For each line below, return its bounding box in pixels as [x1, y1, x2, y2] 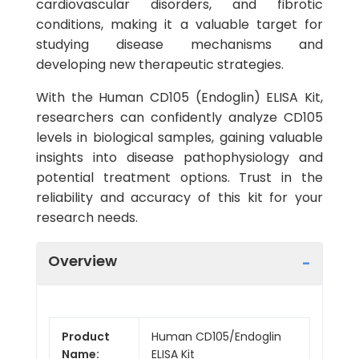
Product [62, 328, 110, 345]
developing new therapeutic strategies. [36, 55, 284, 74]
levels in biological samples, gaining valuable [36, 128, 323, 147]
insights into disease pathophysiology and [36, 148, 323, 167]
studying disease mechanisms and [36, 35, 323, 54]
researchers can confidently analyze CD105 [36, 108, 323, 127]
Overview [48, 250, 117, 271]
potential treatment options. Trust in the [36, 168, 323, 187]
